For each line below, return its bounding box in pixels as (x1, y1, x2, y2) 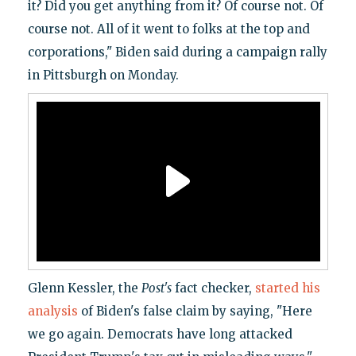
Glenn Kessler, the (27, 280, 141, 296)
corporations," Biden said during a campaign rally (27, 44, 327, 60)
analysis (27, 303, 78, 319)
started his (254, 280, 320, 296)
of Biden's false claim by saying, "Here (77, 303, 312, 319)
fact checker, (171, 280, 255, 296)
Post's (141, 280, 172, 296)
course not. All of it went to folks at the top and (27, 21, 310, 37)
